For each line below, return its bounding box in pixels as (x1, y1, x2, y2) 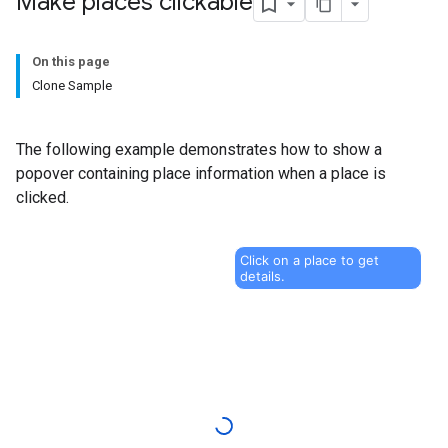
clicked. (16, 188, 69, 207)
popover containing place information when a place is (16, 164, 386, 183)
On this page (32, 54, 110, 69)
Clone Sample (32, 78, 112, 93)
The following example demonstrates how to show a (16, 140, 382, 159)
